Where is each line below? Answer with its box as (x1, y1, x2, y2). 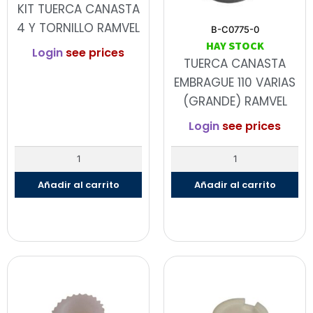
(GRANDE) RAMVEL (182, 93, 287, 110)
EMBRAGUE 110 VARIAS (174, 74, 296, 91)
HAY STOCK (205, 38, 264, 52)
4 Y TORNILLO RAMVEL (17, 20, 140, 37)
